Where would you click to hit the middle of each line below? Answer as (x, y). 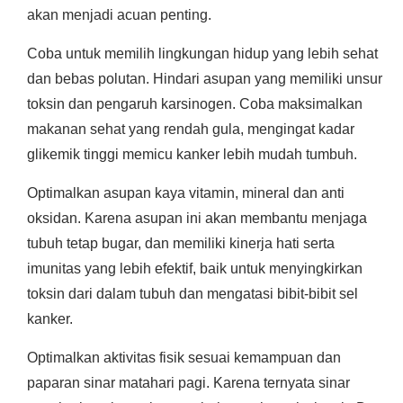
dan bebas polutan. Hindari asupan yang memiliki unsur (205, 79)
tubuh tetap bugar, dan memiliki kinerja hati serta (181, 243)
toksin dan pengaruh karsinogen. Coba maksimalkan (195, 104)
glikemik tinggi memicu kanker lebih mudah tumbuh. (192, 154)
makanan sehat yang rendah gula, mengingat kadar (191, 129)
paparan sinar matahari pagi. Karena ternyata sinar (188, 383)
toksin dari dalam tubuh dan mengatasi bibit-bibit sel (193, 294)
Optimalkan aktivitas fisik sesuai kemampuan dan (184, 358)
